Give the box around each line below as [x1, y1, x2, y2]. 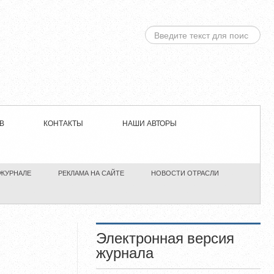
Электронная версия [95, 231, 234, 247]
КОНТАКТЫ [43, 120, 83, 128]
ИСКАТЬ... [144, 26, 183, 37]
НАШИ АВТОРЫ [122, 120, 177, 128]
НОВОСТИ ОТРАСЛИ [150, 169, 219, 177]
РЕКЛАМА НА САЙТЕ [57, 169, 124, 177]
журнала [95, 245, 154, 262]
